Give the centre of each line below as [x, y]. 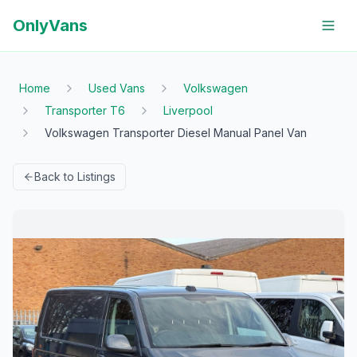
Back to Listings [75, 177]
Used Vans [117, 88]
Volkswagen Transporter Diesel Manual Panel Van [176, 133]
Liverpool [188, 110]
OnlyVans [50, 25]
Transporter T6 [85, 110]
